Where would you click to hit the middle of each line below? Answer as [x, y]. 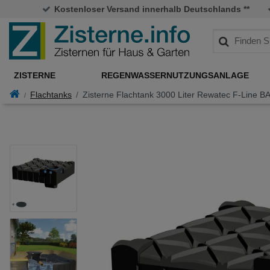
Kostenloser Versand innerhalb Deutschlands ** [152, 9]
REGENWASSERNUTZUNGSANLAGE [175, 75]
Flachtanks [51, 95]
